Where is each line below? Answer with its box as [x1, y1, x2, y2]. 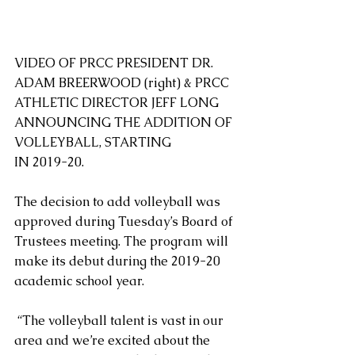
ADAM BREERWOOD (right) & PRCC [14, 74, 232, 91]
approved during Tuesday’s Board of [14, 212, 235, 230]
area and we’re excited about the [14, 331, 213, 349]
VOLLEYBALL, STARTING [14, 133, 171, 151]
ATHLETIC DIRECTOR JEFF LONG [14, 94, 222, 111]
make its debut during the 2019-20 [14, 252, 223, 269]
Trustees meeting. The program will [14, 232, 231, 250]
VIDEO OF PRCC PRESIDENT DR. [14, 54, 216, 71]
